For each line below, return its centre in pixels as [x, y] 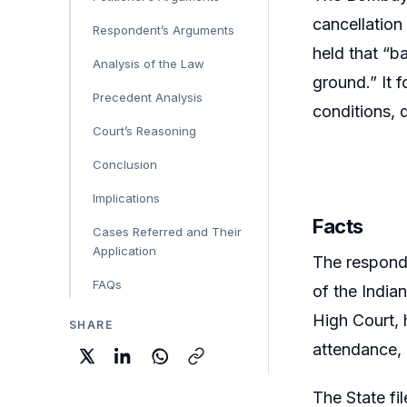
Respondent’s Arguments [164, 30]
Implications [126, 198]
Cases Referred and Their [167, 231]
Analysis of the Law [149, 63]
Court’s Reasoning [144, 130]
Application [124, 250]
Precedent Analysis [148, 97]
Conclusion [125, 164]
